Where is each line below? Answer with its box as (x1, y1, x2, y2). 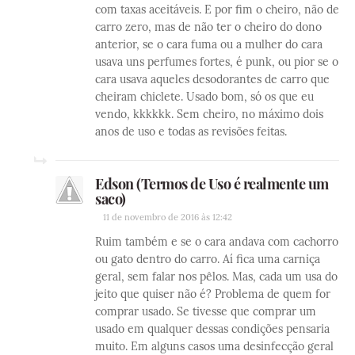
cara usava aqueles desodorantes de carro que (95, 71, 330, 86)
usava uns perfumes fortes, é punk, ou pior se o (95, 54, 338, 69)
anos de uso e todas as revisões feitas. (95, 124, 287, 139)
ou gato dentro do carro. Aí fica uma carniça (95, 251, 320, 266)
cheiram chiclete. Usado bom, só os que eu (95, 89, 314, 104)
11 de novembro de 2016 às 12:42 (103, 211, 232, 223)
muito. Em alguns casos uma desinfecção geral (95, 338, 334, 353)
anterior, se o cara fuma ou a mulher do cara (95, 36, 323, 52)
